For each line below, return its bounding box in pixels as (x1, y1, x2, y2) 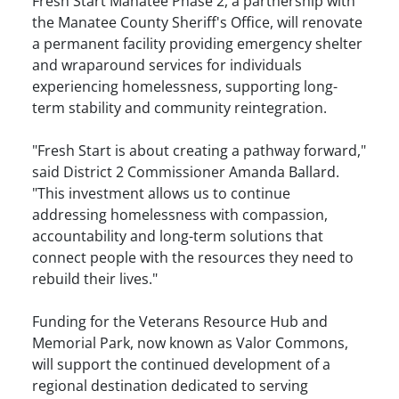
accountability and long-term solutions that (32, 225, 323, 246)
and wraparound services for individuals (32, 54, 302, 75)
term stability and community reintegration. (32, 97, 327, 118)
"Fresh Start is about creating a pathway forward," (32, 140, 366, 160)
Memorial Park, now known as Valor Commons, (32, 332, 348, 353)
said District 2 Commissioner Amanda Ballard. (32, 161, 339, 182)
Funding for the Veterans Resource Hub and (32, 311, 328, 331)
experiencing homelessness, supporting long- (32, 76, 338, 96)
